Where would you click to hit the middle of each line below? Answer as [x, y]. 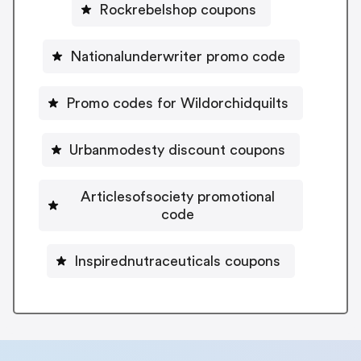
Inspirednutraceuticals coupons [177, 261]
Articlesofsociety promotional [177, 197]
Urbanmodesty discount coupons [177, 150]
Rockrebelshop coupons [177, 10]
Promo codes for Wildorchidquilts [177, 104]
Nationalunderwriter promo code [177, 57]
